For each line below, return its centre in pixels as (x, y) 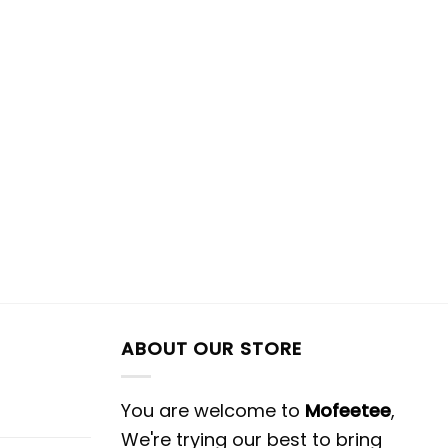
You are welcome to (213, 410)
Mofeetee (348, 410)
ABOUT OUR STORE (211, 348)
